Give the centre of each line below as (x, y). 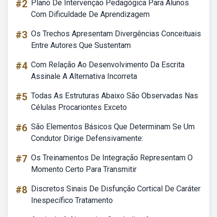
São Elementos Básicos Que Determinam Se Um (113, 127)
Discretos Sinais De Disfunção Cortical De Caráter (116, 189)
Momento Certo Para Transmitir (84, 169)
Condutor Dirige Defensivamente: (87, 138)
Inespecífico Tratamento (72, 200)
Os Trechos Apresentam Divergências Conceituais (116, 34)
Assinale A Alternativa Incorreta (84, 76)
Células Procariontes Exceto (79, 107)
